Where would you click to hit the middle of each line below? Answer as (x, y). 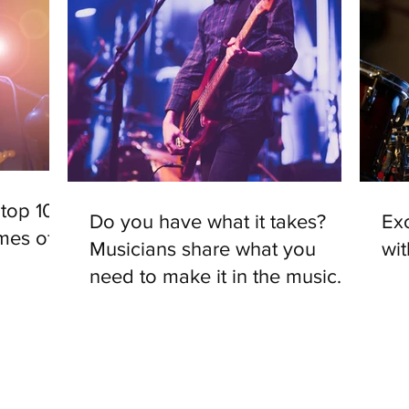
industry (124, 304)
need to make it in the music (213, 277)
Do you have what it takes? (208, 222)
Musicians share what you (203, 249)
